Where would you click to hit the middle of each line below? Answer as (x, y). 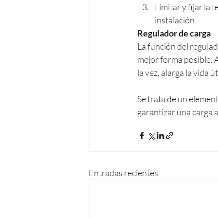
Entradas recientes (123, 173)
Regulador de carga (174, 33)
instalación (175, 20)
